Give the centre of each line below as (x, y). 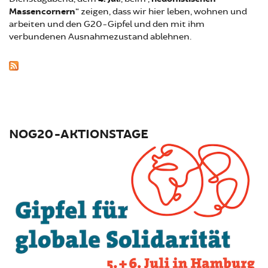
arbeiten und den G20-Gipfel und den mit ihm (107, 24)
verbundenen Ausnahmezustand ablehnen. (100, 36)
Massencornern (42, 11)
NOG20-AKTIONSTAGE (79, 135)
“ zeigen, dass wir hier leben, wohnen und (161, 11)
